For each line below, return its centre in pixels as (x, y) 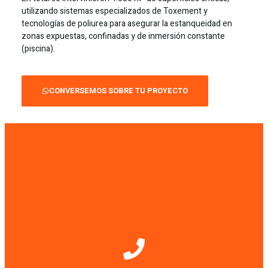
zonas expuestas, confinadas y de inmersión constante (123, 36)
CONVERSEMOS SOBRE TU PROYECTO (119, 91)
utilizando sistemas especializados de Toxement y (114, 11)
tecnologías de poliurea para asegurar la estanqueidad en (127, 23)
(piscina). (38, 48)
